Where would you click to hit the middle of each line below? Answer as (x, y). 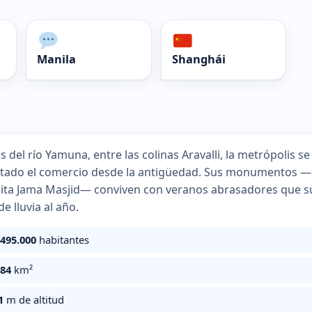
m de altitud (34, 299)
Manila (56, 59)
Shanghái (198, 59)
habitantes (63, 239)
